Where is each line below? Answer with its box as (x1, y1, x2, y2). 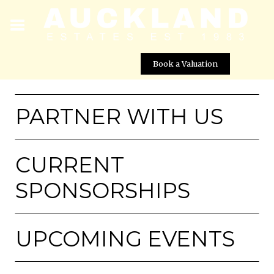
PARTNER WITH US (15, 103, 223, 130)
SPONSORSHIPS (15, 177, 190, 204)
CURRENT (15, 151, 124, 178)
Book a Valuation (153, 58, 218, 68)
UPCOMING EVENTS (15, 225, 235, 252)
